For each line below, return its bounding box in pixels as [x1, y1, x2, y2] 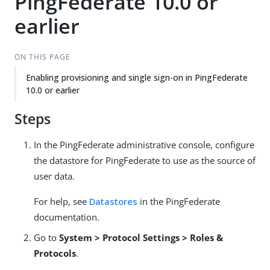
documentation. [34, 211, 99, 223]
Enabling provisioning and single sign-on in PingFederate [26, 72, 248, 83]
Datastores [89, 195, 137, 207]
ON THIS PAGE [14, 52, 71, 62]
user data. [34, 170, 75, 182]
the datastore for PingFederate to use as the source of [34, 154, 256, 166]
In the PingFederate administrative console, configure [34, 139, 254, 151]
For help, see [34, 195, 89, 207]
